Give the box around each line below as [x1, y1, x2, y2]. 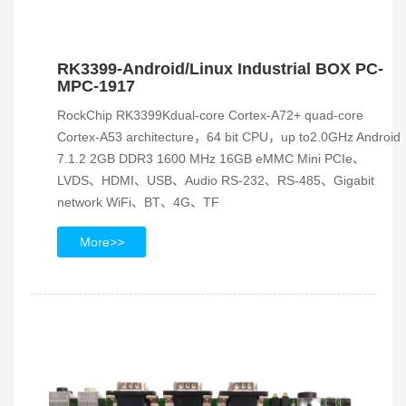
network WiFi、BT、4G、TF [57, 195, 219, 209]
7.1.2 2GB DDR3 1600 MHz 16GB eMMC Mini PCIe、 [57, 151, 365, 166]
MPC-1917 [57, 77, 135, 95]
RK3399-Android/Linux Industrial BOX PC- [57, 60, 383, 78]
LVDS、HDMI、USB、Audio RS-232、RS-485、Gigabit [57, 173, 374, 188]
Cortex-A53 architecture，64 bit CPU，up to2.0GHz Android [57, 130, 401, 144]
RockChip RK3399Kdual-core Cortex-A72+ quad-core [57, 108, 363, 122]
